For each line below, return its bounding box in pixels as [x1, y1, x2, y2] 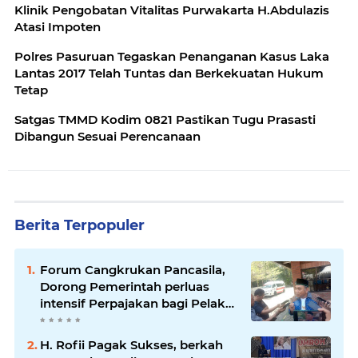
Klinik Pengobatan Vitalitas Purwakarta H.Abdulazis [14, 2, 329, 18]
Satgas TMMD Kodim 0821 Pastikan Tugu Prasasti [14, 112, 316, 127]
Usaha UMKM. [40, 312, 125, 328]
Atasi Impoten [14, 19, 101, 34]
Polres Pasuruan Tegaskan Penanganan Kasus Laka [14, 49, 329, 64]
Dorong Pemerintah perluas [40, 279, 209, 294]
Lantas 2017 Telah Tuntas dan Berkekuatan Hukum [14, 66, 324, 81]
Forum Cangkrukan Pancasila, [40, 262, 225, 277]
